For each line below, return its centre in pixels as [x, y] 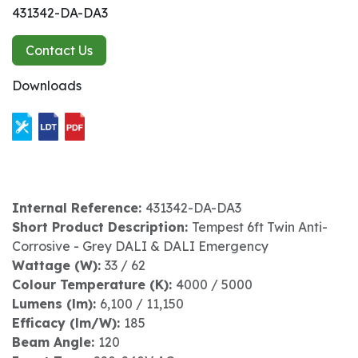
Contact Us [59, 50]
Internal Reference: [79, 207]
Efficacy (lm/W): [68, 322]
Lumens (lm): [56, 303]
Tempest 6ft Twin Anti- [260, 227]
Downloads [47, 86]
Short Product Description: [102, 227]
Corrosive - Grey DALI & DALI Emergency [140, 246]
